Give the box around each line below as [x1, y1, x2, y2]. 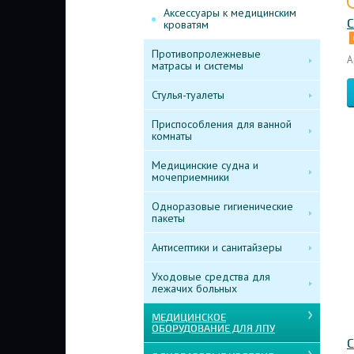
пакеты [152, 211, 185, 225]
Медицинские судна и [152, 158, 258, 172]
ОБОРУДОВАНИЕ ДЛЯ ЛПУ [152, 322, 275, 335]
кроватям [164, 17, 209, 32]
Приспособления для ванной [152, 117, 292, 131]
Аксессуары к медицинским [164, 6, 296, 20]
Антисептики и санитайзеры [152, 240, 282, 254]
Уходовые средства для [152, 269, 270, 284]
